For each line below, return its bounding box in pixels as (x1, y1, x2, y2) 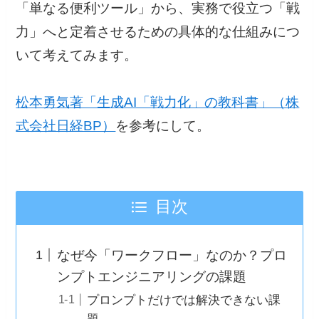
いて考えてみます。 (16, 47, 138, 63)
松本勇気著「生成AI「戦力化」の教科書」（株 (16, 94, 300, 110)
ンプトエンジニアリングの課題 (56, 268, 246, 284)
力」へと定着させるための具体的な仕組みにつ (16, 23, 300, 39)
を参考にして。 (115, 117, 211, 133)
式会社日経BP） (16, 117, 116, 133)
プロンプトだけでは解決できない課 (87, 293, 281, 307)
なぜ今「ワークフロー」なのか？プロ (56, 247, 287, 263)
